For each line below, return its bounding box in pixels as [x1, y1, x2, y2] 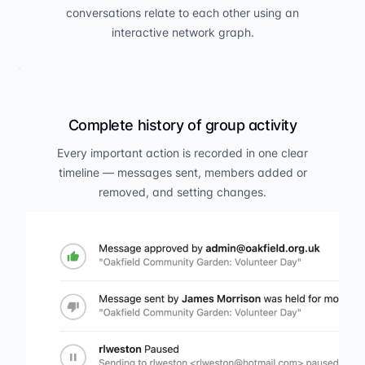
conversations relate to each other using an [66, 5, 299, 20]
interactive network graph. [111, 24, 254, 39]
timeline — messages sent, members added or [58, 165, 307, 179]
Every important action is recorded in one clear [57, 145, 308, 160]
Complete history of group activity [68, 116, 297, 134]
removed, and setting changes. [99, 184, 266, 199]
